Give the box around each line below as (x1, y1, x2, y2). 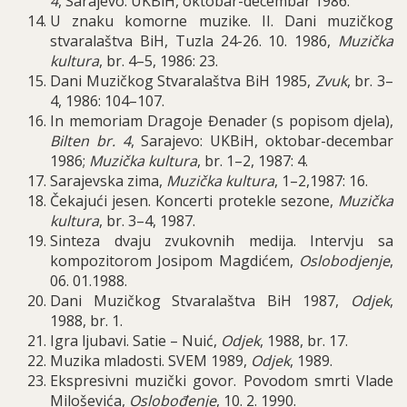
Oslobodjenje (299, 251, 390, 271)
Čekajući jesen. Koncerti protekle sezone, (50, 191, 338, 211)
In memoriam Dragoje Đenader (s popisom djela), (50, 111, 393, 131)
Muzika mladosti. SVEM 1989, (50, 351, 251, 371)
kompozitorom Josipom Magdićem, (50, 251, 299, 271)
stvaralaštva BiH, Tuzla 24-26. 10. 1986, (50, 31, 338, 51)
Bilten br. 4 (50, 131, 131, 151)
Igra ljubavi (50, 331, 126, 351)
